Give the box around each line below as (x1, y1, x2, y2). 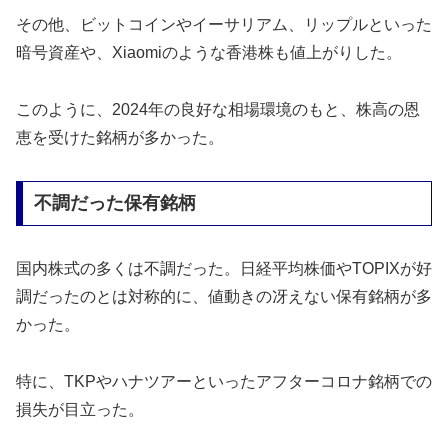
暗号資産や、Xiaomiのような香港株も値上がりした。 (16, 44, 402, 62)
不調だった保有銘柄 (33, 193, 196, 214)
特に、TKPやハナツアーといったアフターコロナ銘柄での (16, 373, 432, 391)
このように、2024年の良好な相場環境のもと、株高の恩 (16, 100, 420, 118)
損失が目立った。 (16, 401, 144, 419)
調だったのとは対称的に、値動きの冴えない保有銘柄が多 (16, 288, 432, 306)
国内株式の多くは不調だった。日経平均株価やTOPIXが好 (16, 260, 432, 278)
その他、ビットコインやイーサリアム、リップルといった (16, 16, 432, 34)
